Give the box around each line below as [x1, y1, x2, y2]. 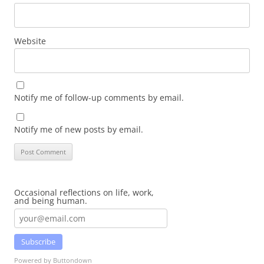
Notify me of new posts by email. [14, 124, 143, 135]
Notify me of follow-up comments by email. [14, 92, 184, 103]
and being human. [14, 195, 87, 206]
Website [14, 35, 46, 47]
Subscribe [21, 236, 55, 247]
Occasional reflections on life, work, [14, 187, 154, 198]
